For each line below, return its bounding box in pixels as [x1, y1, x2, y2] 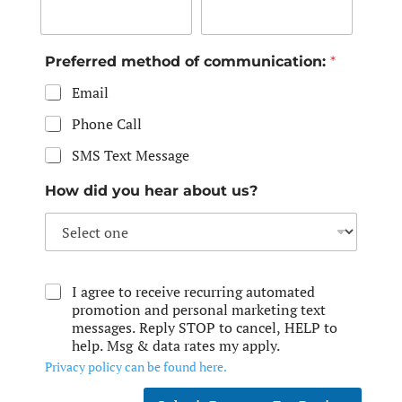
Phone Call [71, 114, 142, 134]
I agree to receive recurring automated [71, 282, 315, 301]
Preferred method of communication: [44, 53, 330, 70]
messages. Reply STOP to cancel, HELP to [71, 318, 337, 337]
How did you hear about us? [44, 182, 258, 199]
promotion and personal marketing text [71, 300, 326, 319]
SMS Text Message [71, 145, 189, 165]
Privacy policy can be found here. [44, 358, 227, 375]
